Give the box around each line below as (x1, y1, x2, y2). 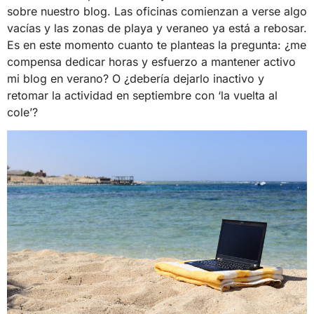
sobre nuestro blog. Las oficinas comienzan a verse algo (7, 4, 307, 18)
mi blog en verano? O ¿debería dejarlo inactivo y (7, 71, 264, 86)
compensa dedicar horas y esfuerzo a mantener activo (7, 54, 296, 69)
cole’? (7, 104, 38, 119)
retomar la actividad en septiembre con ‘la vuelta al (7, 88, 278, 102)
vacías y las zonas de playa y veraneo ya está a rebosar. (7, 20, 307, 35)
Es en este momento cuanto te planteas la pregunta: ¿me (7, 37, 306, 52)
